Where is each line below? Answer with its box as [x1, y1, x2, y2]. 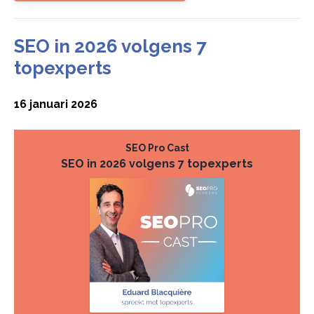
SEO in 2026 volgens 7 [14, 35, 207, 57]
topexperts [14, 57, 111, 78]
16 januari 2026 [14, 97, 97, 111]
